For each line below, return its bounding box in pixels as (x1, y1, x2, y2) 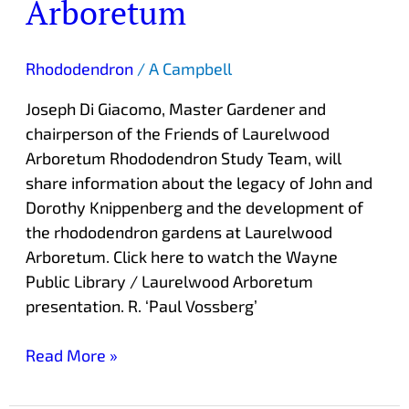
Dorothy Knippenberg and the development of (25, 197, 363, 218)
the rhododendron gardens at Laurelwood (25, 222, 332, 243)
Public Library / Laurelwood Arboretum (25, 271, 313, 292)
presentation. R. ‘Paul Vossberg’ (25, 296, 257, 317)
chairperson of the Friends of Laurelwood (25, 123, 330, 144)
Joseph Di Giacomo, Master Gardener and (25, 99, 326, 120)
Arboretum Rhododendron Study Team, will (25, 148, 341, 169)
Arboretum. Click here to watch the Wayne (25, 246, 338, 267)
